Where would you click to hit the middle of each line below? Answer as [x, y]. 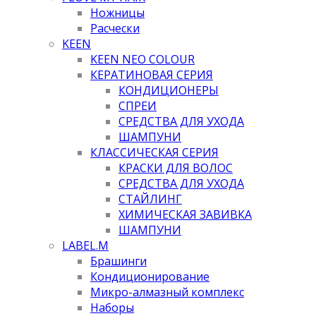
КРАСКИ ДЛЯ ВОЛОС [176, 168]
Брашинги [119, 261]
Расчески [115, 28]
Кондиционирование [150, 276]
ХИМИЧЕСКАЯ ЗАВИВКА [185, 214]
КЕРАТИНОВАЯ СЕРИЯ [152, 74]
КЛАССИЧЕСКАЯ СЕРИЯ [154, 152]
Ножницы [117, 12]
